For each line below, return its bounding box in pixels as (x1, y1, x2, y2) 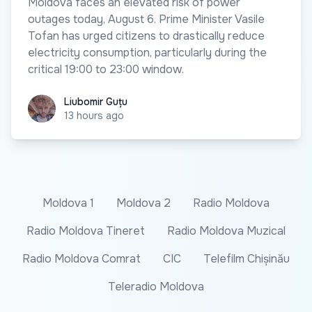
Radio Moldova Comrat (22, 251, 141, 266)
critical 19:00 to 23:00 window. (28, 61, 184, 77)
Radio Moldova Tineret (26, 223, 145, 238)
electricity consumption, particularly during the (28, 45, 267, 60)
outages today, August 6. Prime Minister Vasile (28, 11, 265, 26)
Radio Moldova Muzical (167, 223, 286, 238)
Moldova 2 (116, 195, 171, 210)
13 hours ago (64, 109, 124, 122)
